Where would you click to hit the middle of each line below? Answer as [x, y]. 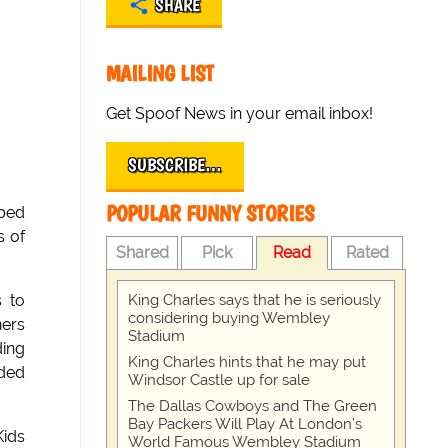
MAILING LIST [160, 73]
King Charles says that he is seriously [255, 300]
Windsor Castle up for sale [219, 380]
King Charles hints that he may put [247, 362]
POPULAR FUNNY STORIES [210, 213]
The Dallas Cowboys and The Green [253, 406]
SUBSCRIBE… [175, 165]
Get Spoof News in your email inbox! [240, 113]
